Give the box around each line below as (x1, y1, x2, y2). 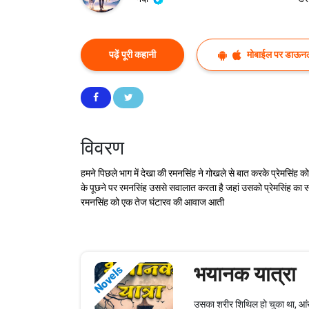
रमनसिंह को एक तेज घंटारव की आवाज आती (81, 197, 224, 208)
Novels (91, 263, 126, 297)
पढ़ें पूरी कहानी (109, 49, 156, 61)
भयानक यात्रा (193, 262, 296, 287)
